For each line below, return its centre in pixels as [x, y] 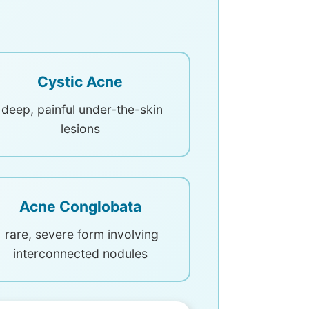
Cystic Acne [80, 82]
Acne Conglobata [80, 207]
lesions [80, 129]
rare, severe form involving [80, 234]
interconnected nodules [80, 253]
